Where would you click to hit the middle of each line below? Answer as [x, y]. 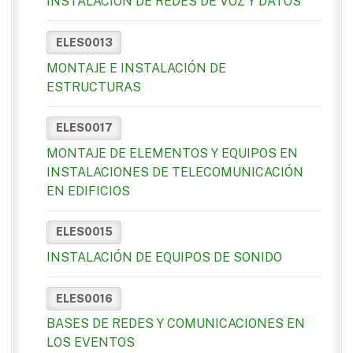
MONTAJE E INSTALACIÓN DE [136, 68]
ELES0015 [84, 232]
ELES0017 [84, 128]
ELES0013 [84, 42]
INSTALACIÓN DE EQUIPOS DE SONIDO [164, 258]
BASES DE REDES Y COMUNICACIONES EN [176, 324]
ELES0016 [84, 298]
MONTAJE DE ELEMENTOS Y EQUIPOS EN [172, 153]
